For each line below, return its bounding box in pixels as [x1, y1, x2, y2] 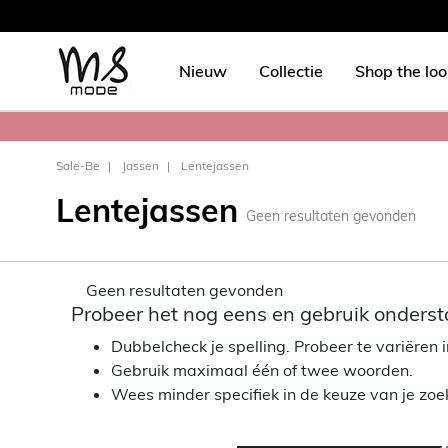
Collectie [259, 60, 323, 81]
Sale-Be [56, 158, 100, 173]
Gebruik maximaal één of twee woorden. [111, 360, 413, 380]
